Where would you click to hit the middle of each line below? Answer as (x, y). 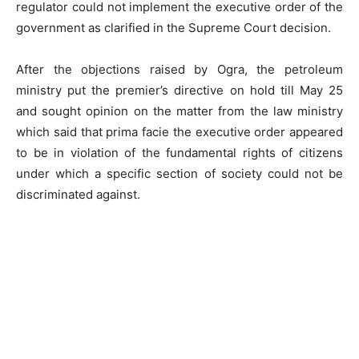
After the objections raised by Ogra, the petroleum (179, 69)
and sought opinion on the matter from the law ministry (179, 111)
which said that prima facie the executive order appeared (179, 132)
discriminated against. (78, 194)
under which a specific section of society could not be (179, 173)
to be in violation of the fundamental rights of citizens (179, 153)
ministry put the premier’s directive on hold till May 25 (179, 90)
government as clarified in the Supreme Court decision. (173, 28)
